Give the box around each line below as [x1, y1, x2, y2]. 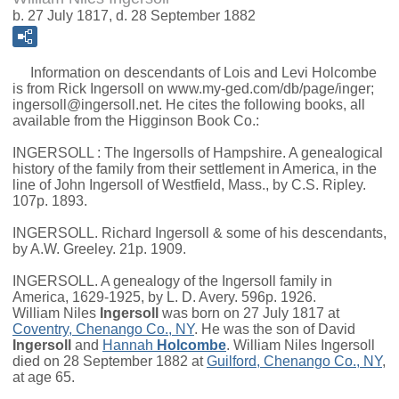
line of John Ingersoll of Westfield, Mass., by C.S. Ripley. [12, 177, 366, 193]
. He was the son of [194, 322, 318, 338]
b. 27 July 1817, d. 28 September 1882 [12, 8, 256, 24]
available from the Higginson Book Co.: [12, 113, 259, 129]
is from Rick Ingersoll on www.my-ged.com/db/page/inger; [12, 81, 374, 97]
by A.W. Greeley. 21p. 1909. [12, 241, 186, 257]
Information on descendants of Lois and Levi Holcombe [12, 65, 377, 81]
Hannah [102, 338, 153, 354]
